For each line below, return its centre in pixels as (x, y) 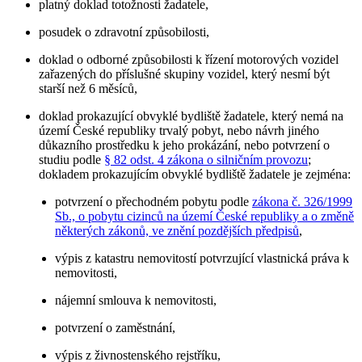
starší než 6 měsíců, (88, 88)
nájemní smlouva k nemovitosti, (136, 300)
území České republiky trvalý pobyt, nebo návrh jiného (179, 130)
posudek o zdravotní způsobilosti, (124, 32)
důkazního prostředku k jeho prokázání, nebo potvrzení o (184, 145)
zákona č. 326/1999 (303, 201)
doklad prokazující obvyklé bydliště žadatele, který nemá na (191, 116)
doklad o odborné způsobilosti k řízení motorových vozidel (189, 59)
